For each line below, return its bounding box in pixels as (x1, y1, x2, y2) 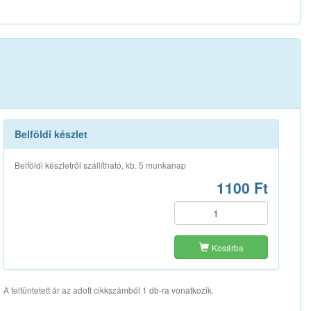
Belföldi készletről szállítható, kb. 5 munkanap (14, 158, 186, 171)
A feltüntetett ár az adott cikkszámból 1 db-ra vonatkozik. (3, 283, 214, 296)
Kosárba (211, 241, 244, 253)
